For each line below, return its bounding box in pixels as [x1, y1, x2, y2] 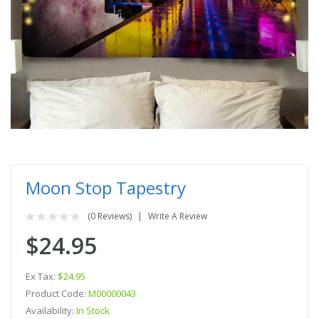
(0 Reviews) [88, 209, 132, 222]
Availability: [26, 303, 76, 317]
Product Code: [26, 286, 88, 300]
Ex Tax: [26, 269, 58, 283]
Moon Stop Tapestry [26, 175, 186, 199]
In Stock [76, 303, 110, 317]
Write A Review [148, 209, 207, 222]
